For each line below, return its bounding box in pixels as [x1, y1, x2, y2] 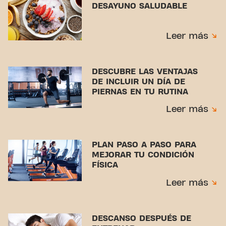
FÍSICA [92, 161, 119, 169]
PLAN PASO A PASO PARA [92, 141, 197, 149]
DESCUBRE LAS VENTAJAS [92, 67, 198, 76]
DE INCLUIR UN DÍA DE [92, 77, 186, 86]
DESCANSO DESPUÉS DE [92, 214, 192, 222]
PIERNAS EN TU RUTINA [92, 87, 189, 96]
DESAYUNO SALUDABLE [92, 2, 188, 10]
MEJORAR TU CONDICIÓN [92, 151, 195, 159]
